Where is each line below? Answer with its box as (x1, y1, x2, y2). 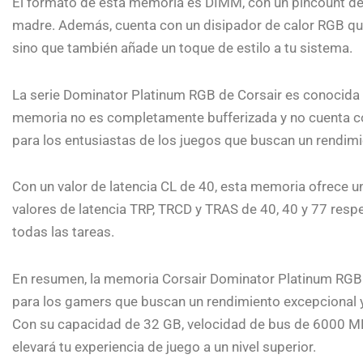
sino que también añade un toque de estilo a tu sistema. (12, 39, 352, 56)
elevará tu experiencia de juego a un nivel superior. (12, 339, 316, 355)
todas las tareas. (12, 224, 114, 241)
